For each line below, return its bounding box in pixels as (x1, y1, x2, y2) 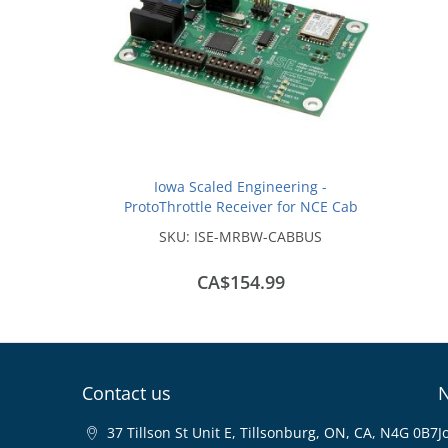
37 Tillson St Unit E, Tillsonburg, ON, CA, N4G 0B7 (107, 423, 438, 442)
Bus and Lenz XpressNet (159, 217, 323, 236)
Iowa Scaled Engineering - (154, 177, 328, 196)
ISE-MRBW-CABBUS (194, 227, 323, 246)
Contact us (82, 381, 171, 405)
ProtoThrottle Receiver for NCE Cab (123, 197, 358, 216)
